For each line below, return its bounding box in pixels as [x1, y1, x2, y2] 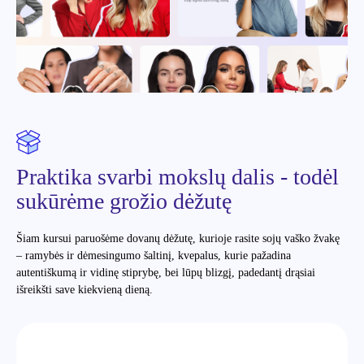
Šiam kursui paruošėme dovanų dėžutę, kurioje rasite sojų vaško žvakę [16, 232, 340, 245]
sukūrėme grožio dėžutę [16, 188, 232, 214]
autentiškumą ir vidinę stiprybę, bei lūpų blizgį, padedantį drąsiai [16, 266, 315, 279]
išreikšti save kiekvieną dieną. [16, 283, 153, 296]
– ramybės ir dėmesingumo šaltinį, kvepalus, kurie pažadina [16, 249, 291, 262]
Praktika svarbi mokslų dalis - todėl [16, 163, 339, 189]
